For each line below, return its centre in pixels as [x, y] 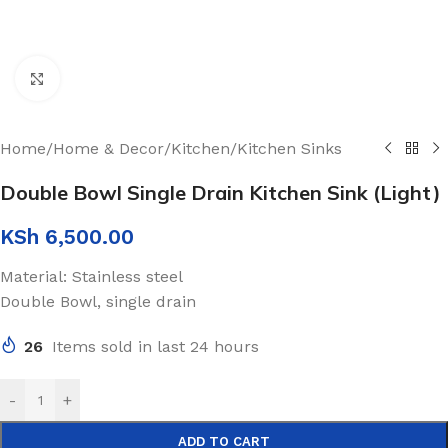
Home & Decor [108, 148]
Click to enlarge [117, 78]
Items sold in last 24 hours [155, 346]
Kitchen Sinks [289, 148]
